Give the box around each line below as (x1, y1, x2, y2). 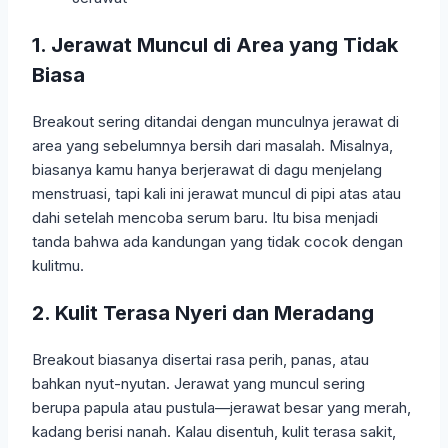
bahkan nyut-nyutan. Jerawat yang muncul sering (32, 374, 365, 394)
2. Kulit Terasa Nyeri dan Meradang (32, 301, 374, 326)
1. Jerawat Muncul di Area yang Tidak (32, 33, 398, 58)
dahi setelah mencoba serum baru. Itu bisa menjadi (32, 208, 378, 228)
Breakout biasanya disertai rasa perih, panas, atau (32, 350, 369, 370)
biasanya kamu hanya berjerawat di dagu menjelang (32, 160, 382, 180)
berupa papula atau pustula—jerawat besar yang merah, (32, 398, 411, 418)
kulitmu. (32, 256, 84, 276)
